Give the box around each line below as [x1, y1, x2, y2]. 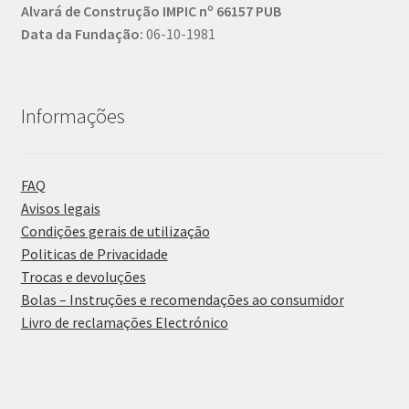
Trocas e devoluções [20, 267, 146, 287]
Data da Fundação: [20, 24, 143, 43]
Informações [20, 103, 125, 130]
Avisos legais [20, 199, 100, 218]
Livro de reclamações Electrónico [20, 313, 228, 332]
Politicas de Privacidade [20, 245, 168, 264]
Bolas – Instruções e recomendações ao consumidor [20, 290, 344, 309]
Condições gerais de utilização [20, 222, 210, 241]
